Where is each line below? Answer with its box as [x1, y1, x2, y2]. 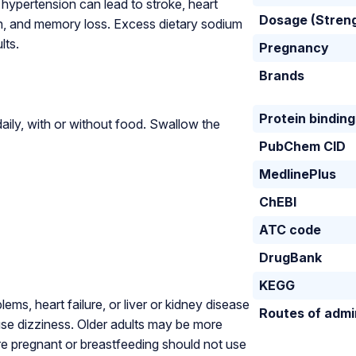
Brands [259, 68, 305, 84]
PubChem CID [259, 138, 346, 155]
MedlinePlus [259, 166, 337, 183]
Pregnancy [259, 40, 330, 56]
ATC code [259, 222, 322, 238]
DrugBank [259, 250, 323, 266]
